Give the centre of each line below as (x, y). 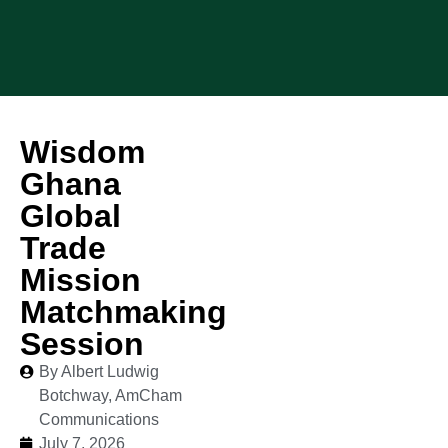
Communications (99, 419)
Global (70, 216)
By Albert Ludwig (99, 371)
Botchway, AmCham (110, 395)
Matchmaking (123, 312)
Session (82, 344)
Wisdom (82, 152)
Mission (80, 280)
